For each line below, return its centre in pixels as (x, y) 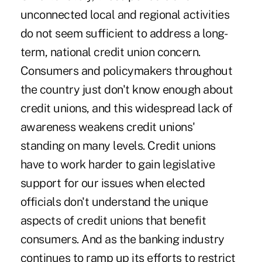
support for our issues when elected (113, 183)
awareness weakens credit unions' (108, 127)
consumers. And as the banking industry (122, 239)
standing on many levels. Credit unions (118, 145)
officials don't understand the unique (114, 201)
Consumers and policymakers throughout (126, 70)
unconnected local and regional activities (125, 14)
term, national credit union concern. (110, 52)
